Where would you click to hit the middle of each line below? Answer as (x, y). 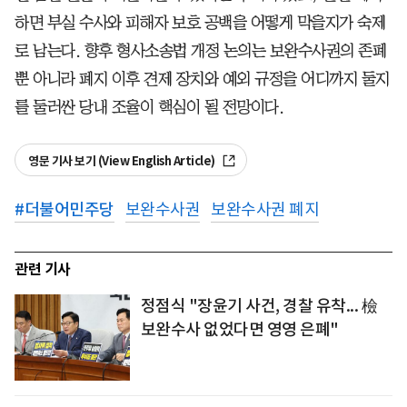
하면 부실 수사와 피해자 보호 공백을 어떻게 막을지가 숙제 (200, 22)
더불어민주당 (69, 209)
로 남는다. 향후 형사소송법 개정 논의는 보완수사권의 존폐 (200, 50)
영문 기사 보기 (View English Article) (123, 161)
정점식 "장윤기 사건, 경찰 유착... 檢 (259, 305)
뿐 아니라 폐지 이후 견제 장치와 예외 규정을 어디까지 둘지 (202, 79)
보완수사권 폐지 (265, 209)
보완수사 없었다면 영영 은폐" (239, 329)
